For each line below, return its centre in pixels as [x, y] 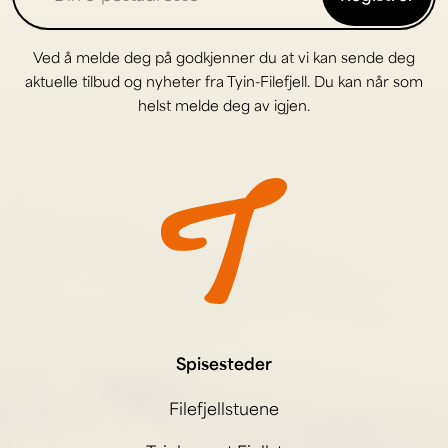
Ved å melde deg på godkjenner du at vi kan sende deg [224, 56]
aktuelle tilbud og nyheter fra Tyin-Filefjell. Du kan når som [224, 80]
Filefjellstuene [224, 408]
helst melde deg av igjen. [224, 104]
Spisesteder [224, 362]
